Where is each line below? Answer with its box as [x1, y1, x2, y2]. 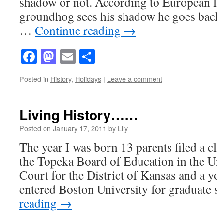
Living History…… [19, 105, 138, 125]
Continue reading [35, 21, 124, 38]
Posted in [19, 74, 48, 84]
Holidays [75, 74, 101, 84]
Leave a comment [107, 74, 162, 84]
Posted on [19, 123, 51, 134]
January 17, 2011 [53, 123, 107, 134]
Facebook [37, 46, 96, 67]
